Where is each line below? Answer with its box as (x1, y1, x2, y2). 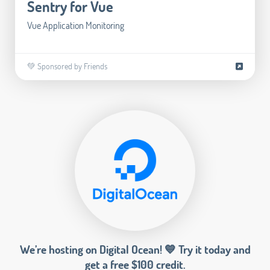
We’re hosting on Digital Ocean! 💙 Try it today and (19, 241, 251, 257)
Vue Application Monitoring (27, 18, 124, 31)
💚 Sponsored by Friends (27, 60, 107, 72)
